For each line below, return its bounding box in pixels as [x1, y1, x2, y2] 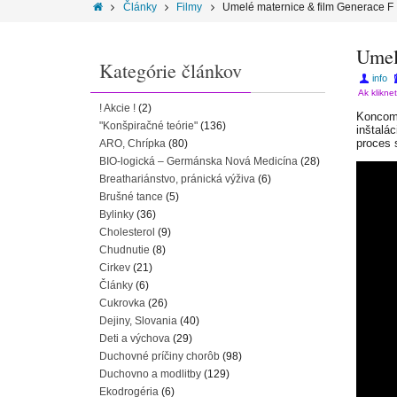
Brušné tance [99, 191, 163, 203]
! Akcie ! [99, 102, 136, 114]
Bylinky [99, 208, 134, 221]
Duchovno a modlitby [99, 368, 201, 380]
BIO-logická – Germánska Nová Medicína [99, 155, 298, 167]
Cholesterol [99, 226, 155, 238]
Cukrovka [99, 297, 145, 309]
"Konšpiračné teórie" [99, 120, 198, 132]
